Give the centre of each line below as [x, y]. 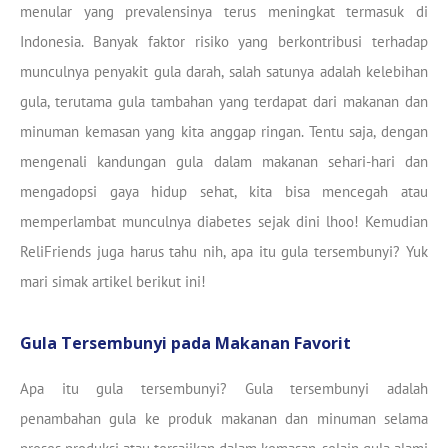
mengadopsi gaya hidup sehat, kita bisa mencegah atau [224, 192]
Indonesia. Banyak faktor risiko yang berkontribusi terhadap [224, 42]
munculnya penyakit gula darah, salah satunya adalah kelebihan [224, 72]
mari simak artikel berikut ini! [113, 282]
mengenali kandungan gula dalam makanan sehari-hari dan [224, 162]
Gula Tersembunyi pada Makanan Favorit [185, 342]
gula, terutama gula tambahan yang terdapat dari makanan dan [224, 102]
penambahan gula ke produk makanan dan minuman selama [224, 418]
